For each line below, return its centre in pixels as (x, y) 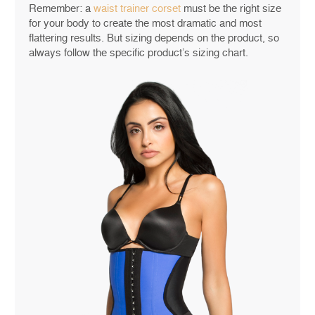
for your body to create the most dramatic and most (145, 24)
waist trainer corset (137, 9)
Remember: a (61, 9)
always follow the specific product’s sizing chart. (139, 53)
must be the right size (231, 9)
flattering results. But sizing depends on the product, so (154, 38)
